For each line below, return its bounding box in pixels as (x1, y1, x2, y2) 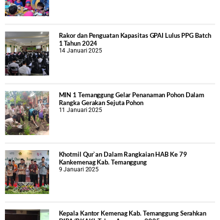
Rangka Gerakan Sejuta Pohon (58, 98, 143, 107)
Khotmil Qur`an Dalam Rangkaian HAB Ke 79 (58, 150, 187, 158)
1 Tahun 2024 (58, 39, 98, 48)
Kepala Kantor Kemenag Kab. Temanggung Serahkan (58, 209, 206, 218)
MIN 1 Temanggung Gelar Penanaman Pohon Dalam (58, 90, 205, 99)
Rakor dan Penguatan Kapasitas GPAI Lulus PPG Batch (58, 31, 211, 40)
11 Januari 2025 (58, 106, 103, 113)
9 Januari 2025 (58, 165, 99, 173)
